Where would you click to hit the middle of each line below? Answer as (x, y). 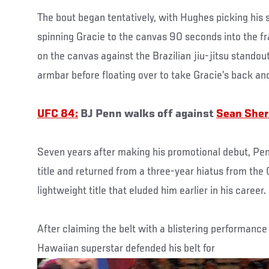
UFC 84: (58, 114)
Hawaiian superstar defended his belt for (126, 248)
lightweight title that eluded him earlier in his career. (152, 191)
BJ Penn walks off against (147, 114)
